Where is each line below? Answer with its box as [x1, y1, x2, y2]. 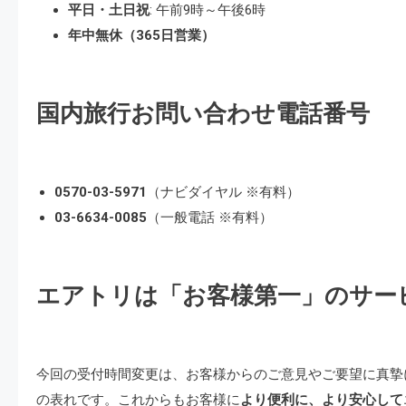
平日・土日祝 [68, 2, 150, 18]
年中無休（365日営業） [68, 27, 215, 43]
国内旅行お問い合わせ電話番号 [36, 98, 370, 130]
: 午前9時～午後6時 [150, 2, 266, 18]
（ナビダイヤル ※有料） [147, 184, 300, 200]
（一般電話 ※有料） [147, 209, 273, 226]
